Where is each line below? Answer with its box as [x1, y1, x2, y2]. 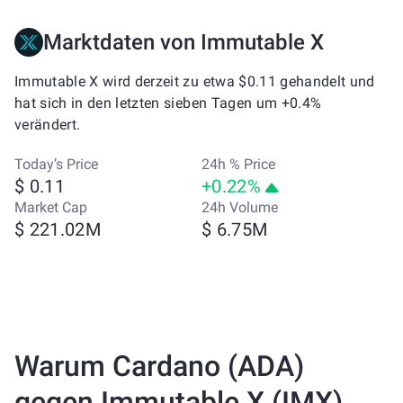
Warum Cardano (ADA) [14, 349, 304, 383]
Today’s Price [14, 156, 98, 173]
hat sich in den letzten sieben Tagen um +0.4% [14, 94, 322, 112]
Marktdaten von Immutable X [43, 30, 324, 55]
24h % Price [201, 156, 275, 173]
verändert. [14, 116, 81, 133]
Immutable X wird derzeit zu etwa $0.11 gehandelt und [14, 73, 375, 90]
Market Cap [14, 199, 87, 216]
